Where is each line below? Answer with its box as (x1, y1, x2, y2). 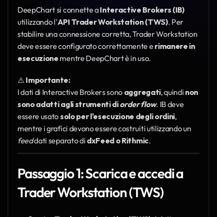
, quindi (160, 87, 186, 97)
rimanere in (155, 41, 195, 51)
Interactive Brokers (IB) (100, 5, 185, 15)
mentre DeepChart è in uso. (58, 53, 152, 63)
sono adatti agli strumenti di (17, 99, 120, 109)
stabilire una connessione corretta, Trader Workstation (17, 29, 198, 39)
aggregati (124, 87, 161, 97)
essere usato (17, 111, 60, 121)
